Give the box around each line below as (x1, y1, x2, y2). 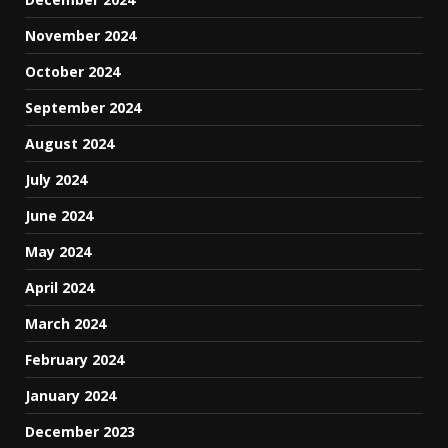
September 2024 (25, 97, 141, 117)
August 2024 (25, 133, 114, 153)
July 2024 (25, 169, 87, 189)
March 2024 (25, 313, 106, 333)
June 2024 (25, 205, 93, 225)
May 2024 (25, 241, 91, 261)
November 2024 (25, 25, 136, 45)
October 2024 (25, 61, 120, 81)
